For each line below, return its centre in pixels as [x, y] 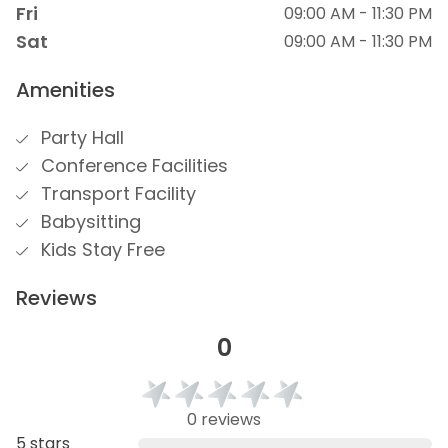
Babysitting [88, 221]
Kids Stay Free [100, 249]
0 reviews [224, 419]
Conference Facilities [132, 165]
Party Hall [80, 137]
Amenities [65, 90]
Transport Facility [116, 193]
